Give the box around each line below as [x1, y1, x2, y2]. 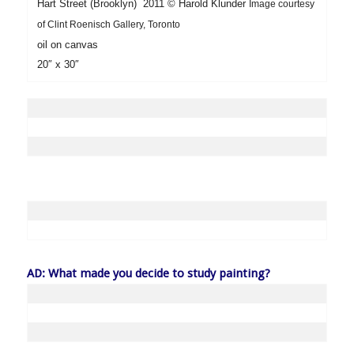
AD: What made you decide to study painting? [26, 266, 270, 281]
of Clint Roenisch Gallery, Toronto [36, 19, 180, 30]
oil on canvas [36, 39, 98, 51]
